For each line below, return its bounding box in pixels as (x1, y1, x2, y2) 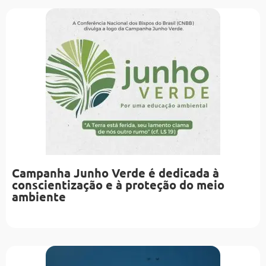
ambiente (12, 188, 66, 204)
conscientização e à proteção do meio (12, 176, 224, 192)
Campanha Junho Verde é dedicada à (12, 164, 219, 180)
